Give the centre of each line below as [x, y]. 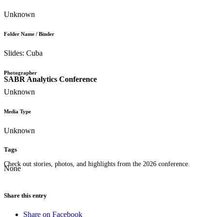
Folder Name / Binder [29, 34]
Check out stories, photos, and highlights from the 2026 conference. [97, 164]
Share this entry [25, 195]
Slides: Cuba [23, 53]
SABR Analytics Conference [50, 79]
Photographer [20, 73]
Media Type [17, 112]
